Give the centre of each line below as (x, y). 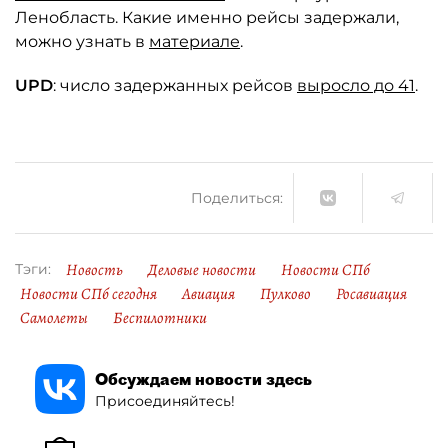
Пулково (285, 294)
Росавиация (371, 294)
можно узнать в (82, 41)
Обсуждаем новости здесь (203, 378)
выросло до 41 (356, 85)
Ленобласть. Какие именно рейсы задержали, (207, 17)
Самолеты (54, 318)
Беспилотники (160, 318)
